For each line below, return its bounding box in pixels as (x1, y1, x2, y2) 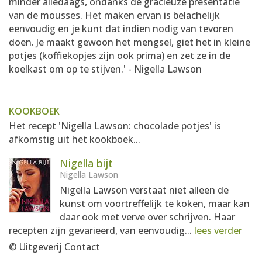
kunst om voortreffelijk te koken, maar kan (60, 197, 250, 210)
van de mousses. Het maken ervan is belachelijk (9, 9, 220, 22)
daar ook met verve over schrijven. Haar (60, 211, 235, 223)
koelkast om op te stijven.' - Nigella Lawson (9, 63, 202, 75)
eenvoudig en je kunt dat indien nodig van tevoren (9, 22, 233, 35)
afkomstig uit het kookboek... (9, 133, 140, 146)
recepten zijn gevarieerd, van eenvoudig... (9, 224, 194, 237)
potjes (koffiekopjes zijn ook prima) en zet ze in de (9, 49, 230, 62)
